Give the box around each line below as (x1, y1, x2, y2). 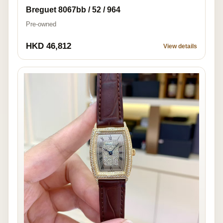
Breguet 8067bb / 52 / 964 (26, 5, 120, 14)
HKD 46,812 (26, 41, 71, 51)
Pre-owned (26, 20, 56, 28)
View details (163, 42, 197, 50)
